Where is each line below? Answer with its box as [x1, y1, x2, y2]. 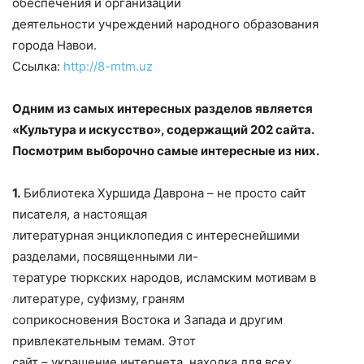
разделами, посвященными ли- [12, 248, 198, 264]
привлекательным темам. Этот [12, 332, 196, 349]
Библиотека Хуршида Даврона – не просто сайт [20, 184, 306, 201]
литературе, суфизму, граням [12, 290, 184, 306]
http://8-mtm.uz [63, 58, 153, 74]
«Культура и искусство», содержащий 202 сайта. [12, 121, 314, 137]
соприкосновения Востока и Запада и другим [12, 311, 283, 327]
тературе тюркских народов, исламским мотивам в [12, 269, 316, 285]
